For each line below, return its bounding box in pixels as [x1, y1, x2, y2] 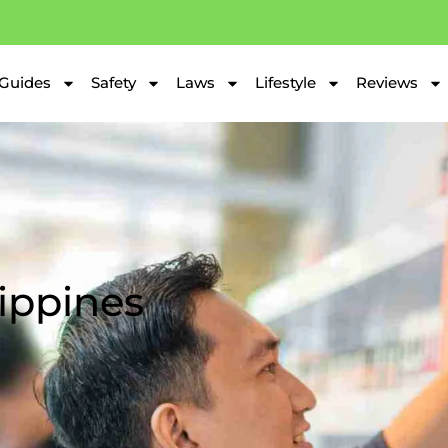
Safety [91, 73, 136, 92]
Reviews [356, 73, 418, 92]
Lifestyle [255, 73, 316, 92]
